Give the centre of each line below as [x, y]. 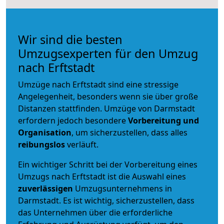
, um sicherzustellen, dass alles [129, 132]
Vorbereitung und [163, 120]
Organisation [45, 132]
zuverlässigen [46, 188]
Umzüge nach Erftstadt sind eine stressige [98, 84]
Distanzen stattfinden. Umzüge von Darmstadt [106, 108]
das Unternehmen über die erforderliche [95, 212]
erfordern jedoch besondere [73, 120]
